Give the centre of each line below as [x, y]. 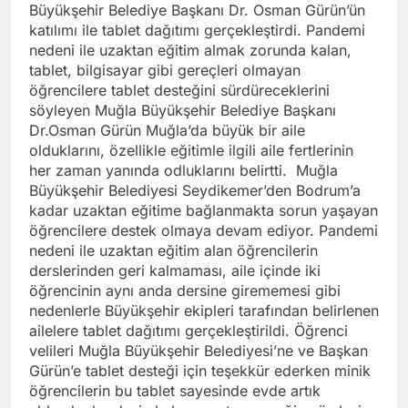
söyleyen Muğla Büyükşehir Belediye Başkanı [183, 110]
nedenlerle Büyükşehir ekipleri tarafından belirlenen [204, 310]
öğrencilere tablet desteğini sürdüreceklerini [179, 90]
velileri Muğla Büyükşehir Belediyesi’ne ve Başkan [199, 350]
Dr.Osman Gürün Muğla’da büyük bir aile [167, 130]
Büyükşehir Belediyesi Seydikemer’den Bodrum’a [195, 190]
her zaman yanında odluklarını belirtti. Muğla [184, 170]
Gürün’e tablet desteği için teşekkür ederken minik [200, 370]
